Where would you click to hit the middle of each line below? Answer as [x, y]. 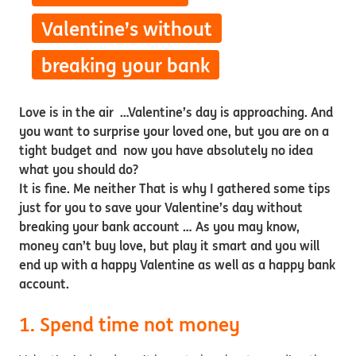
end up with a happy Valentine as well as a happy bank [177, 265]
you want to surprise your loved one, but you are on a [174, 131]
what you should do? [79, 169]
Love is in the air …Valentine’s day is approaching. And [176, 112]
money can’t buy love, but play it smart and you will [169, 246]
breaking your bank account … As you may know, [159, 226]
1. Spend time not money [132, 325]
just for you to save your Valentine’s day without [161, 207]
